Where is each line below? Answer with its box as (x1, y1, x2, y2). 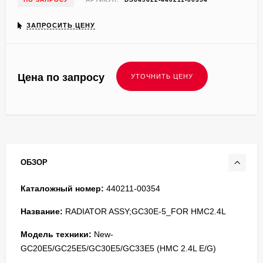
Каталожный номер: (21, 183, 104, 193)
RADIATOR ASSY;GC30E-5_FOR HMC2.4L (63, 206, 226, 216)
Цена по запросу (18, 71, 104, 83)
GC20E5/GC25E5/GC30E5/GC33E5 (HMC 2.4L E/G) (21, 243, 216, 253)
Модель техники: (21, 229, 92, 239)
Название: (21, 206, 63, 216)
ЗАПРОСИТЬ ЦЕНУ (26, 21, 95, 29)
